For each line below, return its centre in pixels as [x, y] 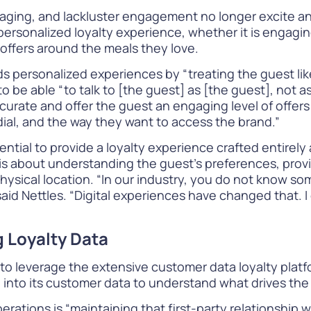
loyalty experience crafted [183, 148]
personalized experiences [87, 73]
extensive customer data [164, 266]
